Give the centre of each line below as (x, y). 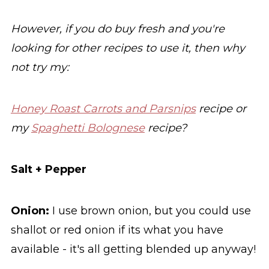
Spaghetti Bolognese (88, 128)
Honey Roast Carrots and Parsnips (103, 109)
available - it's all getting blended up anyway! (133, 249)
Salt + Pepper (48, 170)
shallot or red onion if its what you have (117, 230)
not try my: (40, 68)
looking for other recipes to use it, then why (128, 48)
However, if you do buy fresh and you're (117, 29)
